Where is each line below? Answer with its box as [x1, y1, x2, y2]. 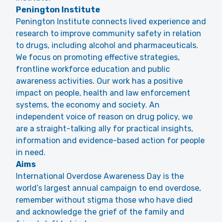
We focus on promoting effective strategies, [16, 53, 180, 62]
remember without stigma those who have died [16, 195, 193, 205]
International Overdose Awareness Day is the [16, 171, 184, 181]
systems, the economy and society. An [16, 100, 160, 110]
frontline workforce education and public [16, 64, 170, 74]
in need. [16, 148, 46, 157]
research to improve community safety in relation [16, 29, 201, 38]
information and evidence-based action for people [16, 136, 205, 145]
